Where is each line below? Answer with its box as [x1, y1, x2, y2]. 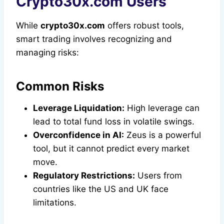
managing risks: [16, 47, 79, 58]
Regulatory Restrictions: [33, 170, 135, 181]
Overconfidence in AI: [33, 130, 124, 140]
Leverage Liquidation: [33, 103, 124, 113]
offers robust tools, [105, 20, 184, 31]
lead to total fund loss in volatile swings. [33, 116, 194, 127]
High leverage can [124, 103, 199, 113]
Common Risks [16, 79, 104, 94]
